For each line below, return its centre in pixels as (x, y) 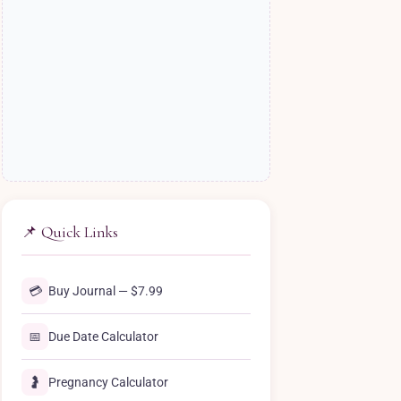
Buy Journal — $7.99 (106, 291)
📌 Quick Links (70, 232)
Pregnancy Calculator (108, 382)
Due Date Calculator (103, 337)
